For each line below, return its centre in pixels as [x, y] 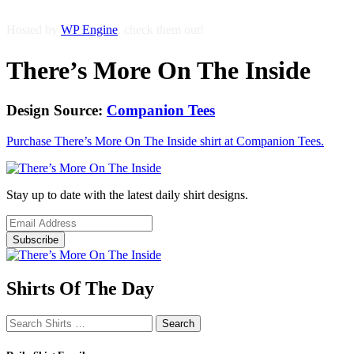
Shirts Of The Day [80, 288]
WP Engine [89, 29]
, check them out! [161, 29]
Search [23, 321]
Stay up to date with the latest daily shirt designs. [127, 195]
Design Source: [56, 111]
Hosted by [34, 29]
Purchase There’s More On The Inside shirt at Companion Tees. [165, 141]
